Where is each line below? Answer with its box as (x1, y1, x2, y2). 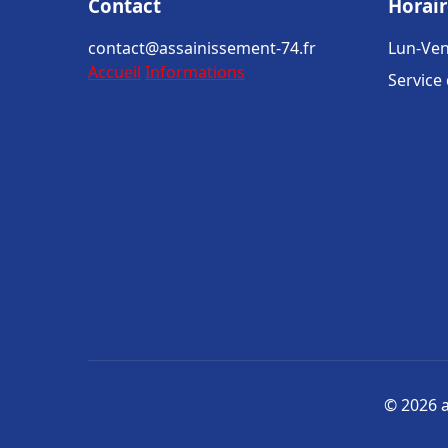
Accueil (88, 61, 141, 83)
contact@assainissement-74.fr (88, 37, 316, 59)
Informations (145, 61, 245, 83)
